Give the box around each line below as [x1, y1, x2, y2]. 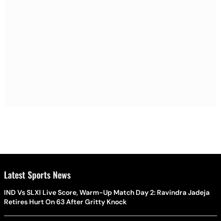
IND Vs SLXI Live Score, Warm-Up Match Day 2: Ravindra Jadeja [4, 187, 210, 197]
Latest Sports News [4, 168, 71, 181]
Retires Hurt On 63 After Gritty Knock [4, 197, 127, 206]
